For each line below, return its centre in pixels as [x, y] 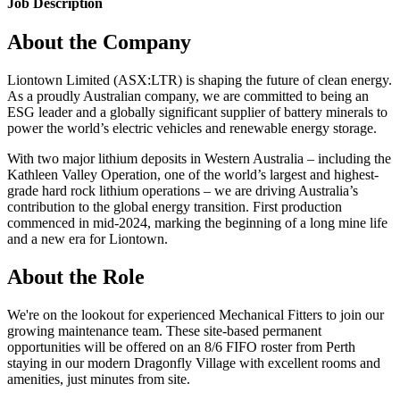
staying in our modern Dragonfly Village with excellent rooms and [194, 363]
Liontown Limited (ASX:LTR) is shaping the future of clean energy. [200, 80]
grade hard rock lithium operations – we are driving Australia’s [183, 191]
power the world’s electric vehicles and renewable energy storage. [192, 129]
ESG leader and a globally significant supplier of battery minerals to [197, 112]
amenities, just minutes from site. [99, 379]
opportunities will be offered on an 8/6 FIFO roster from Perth [181, 347]
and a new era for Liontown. [87, 239]
